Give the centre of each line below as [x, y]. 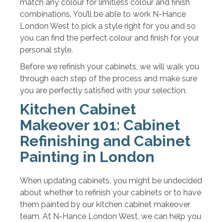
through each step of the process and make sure [109, 78]
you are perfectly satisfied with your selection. [103, 90]
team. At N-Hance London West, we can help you [111, 216]
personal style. [46, 50]
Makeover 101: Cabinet [100, 125]
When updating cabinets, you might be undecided [111, 180]
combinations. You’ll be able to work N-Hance [103, 14]
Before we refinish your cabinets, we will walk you [110, 66]
